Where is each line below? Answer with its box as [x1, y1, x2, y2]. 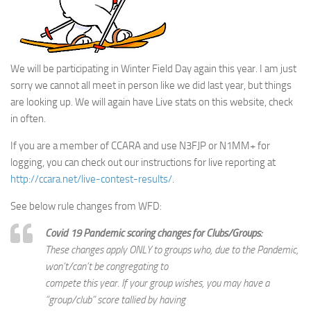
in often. [10, 112, 46, 125]
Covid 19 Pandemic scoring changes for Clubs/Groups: [45, 227, 262, 239]
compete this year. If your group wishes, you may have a [45, 277, 269, 289]
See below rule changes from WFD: [10, 200, 162, 212]
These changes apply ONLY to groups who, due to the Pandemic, [45, 244, 299, 256]
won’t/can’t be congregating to [45, 260, 168, 273]
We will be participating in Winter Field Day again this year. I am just [10, 62, 296, 75]
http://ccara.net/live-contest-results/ [10, 173, 172, 185]
